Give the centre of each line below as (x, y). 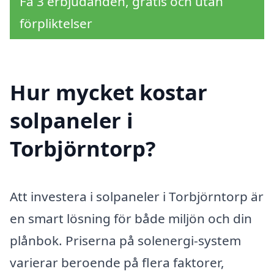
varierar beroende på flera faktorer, (117, 263)
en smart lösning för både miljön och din (131, 219)
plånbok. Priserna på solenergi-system (125, 241)
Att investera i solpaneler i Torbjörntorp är (137, 197)
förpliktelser (56, 23)
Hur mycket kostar (109, 92)
